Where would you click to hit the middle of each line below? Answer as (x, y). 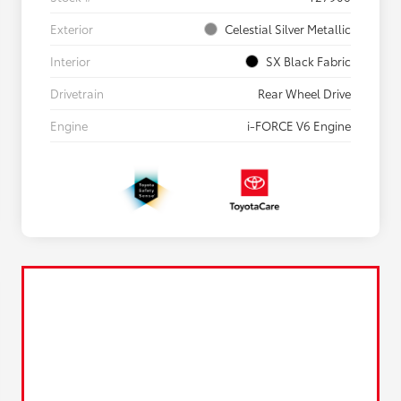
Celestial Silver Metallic (288, 29)
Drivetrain (77, 94)
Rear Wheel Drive (304, 94)
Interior (70, 61)
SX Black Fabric (308, 61)
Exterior (72, 29)
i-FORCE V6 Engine (299, 126)
